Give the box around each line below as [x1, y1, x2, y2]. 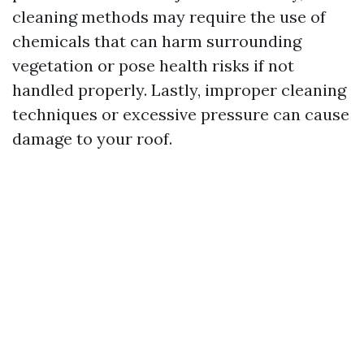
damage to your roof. [12, 128, 172, 149]
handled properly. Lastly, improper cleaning [12, 80, 346, 100]
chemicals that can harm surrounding [12, 31, 301, 51]
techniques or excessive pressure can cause [12, 104, 349, 124]
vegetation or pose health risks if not [12, 55, 294, 76]
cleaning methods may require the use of [12, 6, 326, 27]
